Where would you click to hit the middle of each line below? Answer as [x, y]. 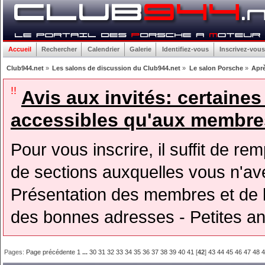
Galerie [141, 49]
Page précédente [51, 252]
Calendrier [103, 49]
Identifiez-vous [186, 49]
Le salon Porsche [216, 68]
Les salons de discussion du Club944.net [117, 68]
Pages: [15, 252]
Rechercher [59, 49]
